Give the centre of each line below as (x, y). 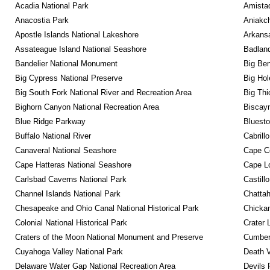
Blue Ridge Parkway (50, 121)
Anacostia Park (42, 20)
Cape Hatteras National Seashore (73, 165)
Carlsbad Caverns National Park (71, 179)
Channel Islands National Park (67, 194)
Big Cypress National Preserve (68, 78)
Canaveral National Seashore (65, 150)
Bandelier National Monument (66, 64)
